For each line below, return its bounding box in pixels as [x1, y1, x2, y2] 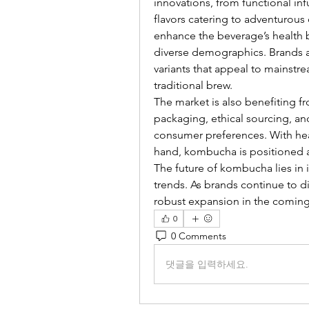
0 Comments [171, 229, 226, 242]
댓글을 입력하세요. [166, 257, 248, 270]
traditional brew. [154, 79, 232, 92]
